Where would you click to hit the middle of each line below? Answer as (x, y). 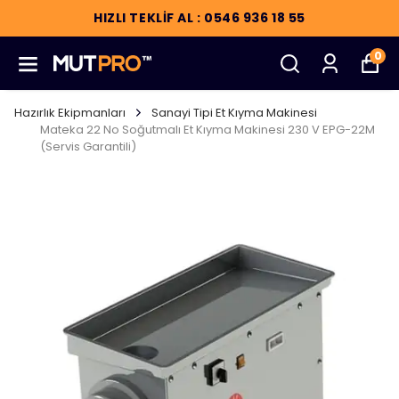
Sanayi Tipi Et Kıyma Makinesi (234, 113)
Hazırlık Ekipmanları (70, 113)
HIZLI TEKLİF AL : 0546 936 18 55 (199, 18)
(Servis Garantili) (88, 147)
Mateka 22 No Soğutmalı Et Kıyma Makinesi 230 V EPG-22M (208, 130)
